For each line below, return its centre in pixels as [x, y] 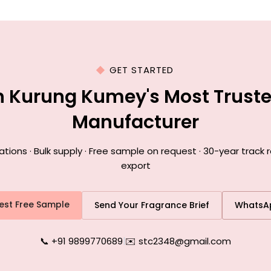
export [135, 165]
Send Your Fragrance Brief [152, 205]
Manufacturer [135, 122]
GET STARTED [142, 70]
